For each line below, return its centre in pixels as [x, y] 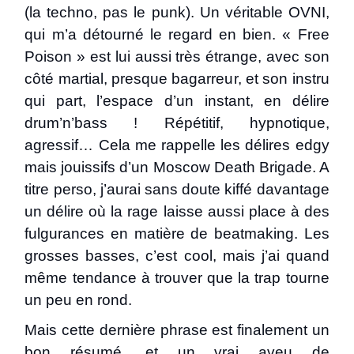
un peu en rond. [79, 300]
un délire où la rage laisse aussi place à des [177, 211]
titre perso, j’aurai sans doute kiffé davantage [177, 189]
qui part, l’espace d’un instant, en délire [177, 101]
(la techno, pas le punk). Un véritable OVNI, [177, 12]
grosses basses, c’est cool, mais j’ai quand [177, 256]
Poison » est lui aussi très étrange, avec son [177, 56]
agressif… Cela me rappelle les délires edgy [177, 145]
